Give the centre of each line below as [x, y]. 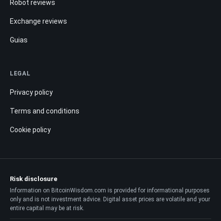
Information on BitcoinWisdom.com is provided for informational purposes [110, 190]
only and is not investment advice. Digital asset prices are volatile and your [110, 199]
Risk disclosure [34, 179]
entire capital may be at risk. [47, 208]
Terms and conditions [45, 111]
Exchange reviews [38, 21]
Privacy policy [31, 92]
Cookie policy [30, 129]
